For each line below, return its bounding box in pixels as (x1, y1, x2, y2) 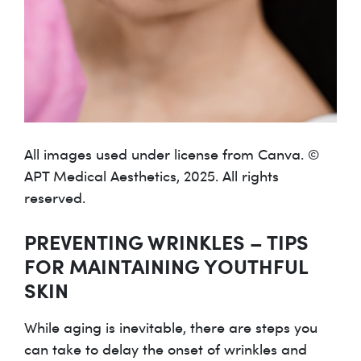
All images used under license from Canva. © (24, 144, 319, 164)
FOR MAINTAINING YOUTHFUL (24, 251, 308, 280)
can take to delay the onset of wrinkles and (24, 339, 307, 359)
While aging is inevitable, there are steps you (24, 317, 317, 338)
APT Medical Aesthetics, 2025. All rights (24, 166, 279, 186)
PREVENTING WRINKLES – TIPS (24, 227, 309, 256)
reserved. (24, 188, 85, 208)
